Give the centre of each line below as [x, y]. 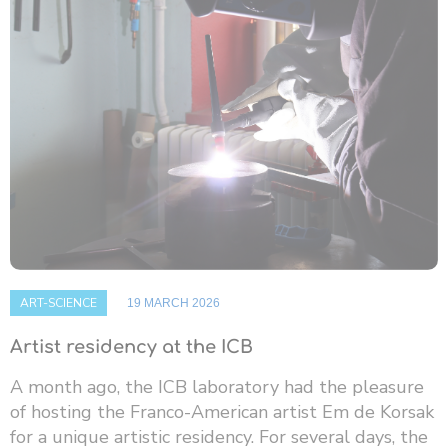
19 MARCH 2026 [173, 303]
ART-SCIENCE [58, 303]
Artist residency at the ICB [131, 347]
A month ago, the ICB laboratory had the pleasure [217, 387]
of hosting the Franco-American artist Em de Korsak [222, 412]
